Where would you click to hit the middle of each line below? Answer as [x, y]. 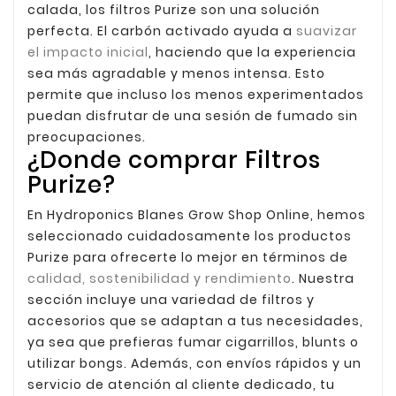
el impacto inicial [88, 52]
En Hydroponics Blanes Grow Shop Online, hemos [197, 214]
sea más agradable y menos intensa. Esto [176, 73]
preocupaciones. [87, 137]
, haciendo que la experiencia [252, 52]
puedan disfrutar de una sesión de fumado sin [193, 115]
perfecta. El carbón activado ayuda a [162, 30]
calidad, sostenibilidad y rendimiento [160, 278]
